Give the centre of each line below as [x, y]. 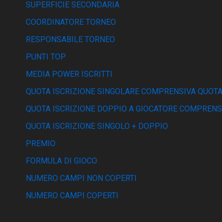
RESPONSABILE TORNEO [70, 39]
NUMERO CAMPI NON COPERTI [81, 178]
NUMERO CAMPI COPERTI [72, 195]
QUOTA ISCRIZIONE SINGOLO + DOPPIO [97, 126]
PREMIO [41, 143]
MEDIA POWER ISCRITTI [69, 74]
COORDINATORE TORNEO [71, 22]
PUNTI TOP [46, 57]
